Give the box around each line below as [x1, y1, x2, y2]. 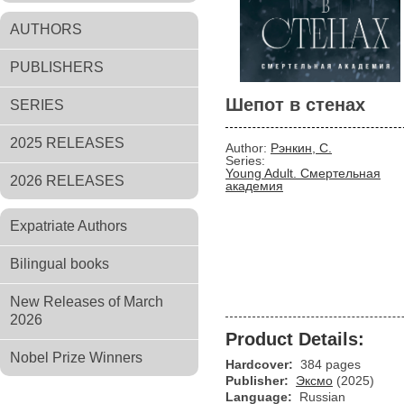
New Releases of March [10, 294, 163, 309]
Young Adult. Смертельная [225, 166, 381, 180]
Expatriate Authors [10, 218, 127, 234]
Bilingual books [10, 256, 109, 271]
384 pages [300, 357, 361, 372]
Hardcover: [225, 357, 297, 372]
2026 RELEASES [10, 173, 124, 188]
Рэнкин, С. [271, 141, 332, 155]
